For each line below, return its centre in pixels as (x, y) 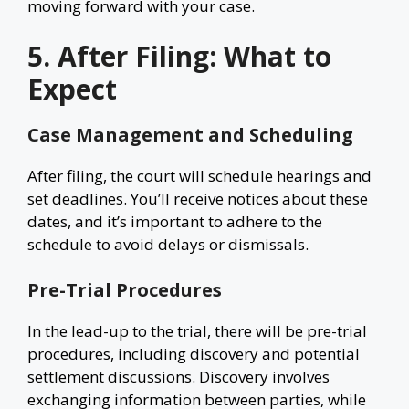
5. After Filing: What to (179, 56)
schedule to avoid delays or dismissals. (168, 244)
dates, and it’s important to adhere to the (175, 221)
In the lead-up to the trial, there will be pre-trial (197, 330)
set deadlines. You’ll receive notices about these (198, 199)
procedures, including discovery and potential (194, 353)
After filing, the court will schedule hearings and (199, 176)
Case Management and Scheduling (190, 135)
